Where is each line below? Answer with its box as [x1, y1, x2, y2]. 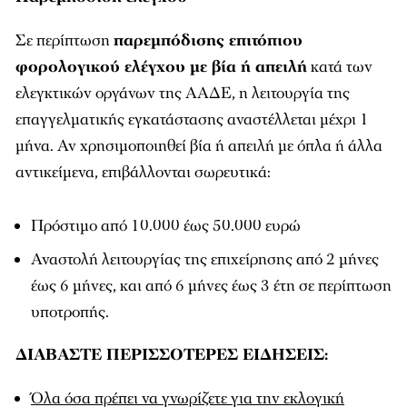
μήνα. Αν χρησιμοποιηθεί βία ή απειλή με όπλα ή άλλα [15, 135, 382, 157]
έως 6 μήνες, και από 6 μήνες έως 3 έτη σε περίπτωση [31, 275, 392, 297]
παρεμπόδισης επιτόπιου [114, 30, 303, 52]
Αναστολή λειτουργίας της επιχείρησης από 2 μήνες [31, 249, 379, 271]
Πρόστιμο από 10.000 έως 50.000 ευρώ [31, 215, 301, 237]
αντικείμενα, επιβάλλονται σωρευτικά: [15, 162, 271, 184]
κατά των [307, 56, 372, 78]
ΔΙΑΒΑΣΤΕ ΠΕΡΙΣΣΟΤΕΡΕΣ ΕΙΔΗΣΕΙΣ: [15, 344, 328, 366]
